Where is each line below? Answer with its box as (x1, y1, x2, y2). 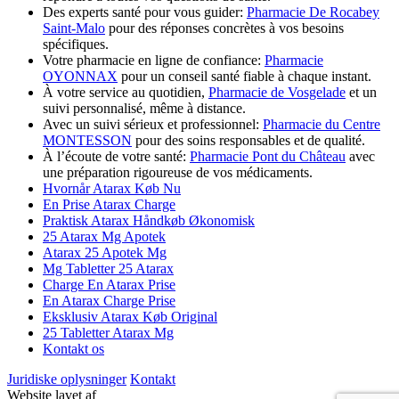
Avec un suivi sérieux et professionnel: (43, 116, 263, 132)
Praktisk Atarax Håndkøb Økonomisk (43, 212, 255, 228)
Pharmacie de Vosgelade (208, 84, 346, 100)
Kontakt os (43, 340, 104, 356)
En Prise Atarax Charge (43, 196, 175, 212)
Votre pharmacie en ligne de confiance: (43, 52, 265, 68)
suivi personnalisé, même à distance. (43, 100, 246, 116)
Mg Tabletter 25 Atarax (43, 260, 174, 276)
